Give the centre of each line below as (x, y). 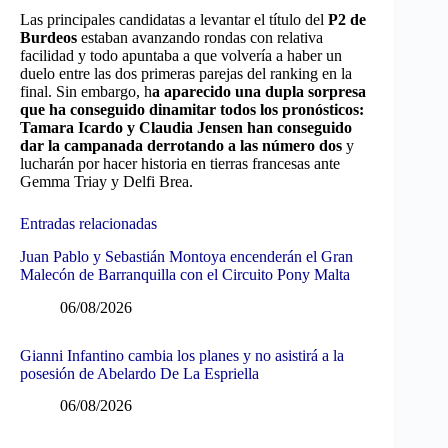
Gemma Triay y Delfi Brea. (106, 181)
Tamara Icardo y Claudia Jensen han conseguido (186, 127)
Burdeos (50, 37)
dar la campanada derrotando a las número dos (183, 145)
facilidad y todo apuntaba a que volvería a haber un (181, 55)
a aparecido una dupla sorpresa (259, 91)
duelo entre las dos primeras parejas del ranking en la (186, 73)
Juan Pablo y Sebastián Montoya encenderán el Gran (186, 256)
